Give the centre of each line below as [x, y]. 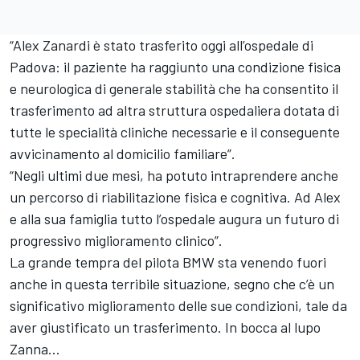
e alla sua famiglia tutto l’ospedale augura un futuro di [174, 218]
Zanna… [35, 348]
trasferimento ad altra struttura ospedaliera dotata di [174, 110]
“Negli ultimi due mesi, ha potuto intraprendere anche [174, 175]
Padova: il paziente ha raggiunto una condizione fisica [175, 66]
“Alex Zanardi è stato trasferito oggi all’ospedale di [162, 45]
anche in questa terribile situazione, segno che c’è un [172, 283]
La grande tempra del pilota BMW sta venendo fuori [168, 262]
